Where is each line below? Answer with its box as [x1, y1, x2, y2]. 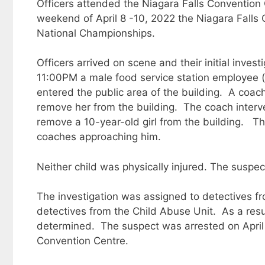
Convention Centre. [37, 235, 128, 247]
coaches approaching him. [37, 131, 161, 143]
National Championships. [37, 27, 155, 39]
